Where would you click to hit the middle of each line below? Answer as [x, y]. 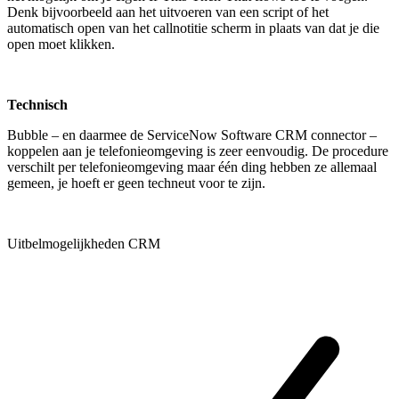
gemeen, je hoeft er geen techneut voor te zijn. [138, 183]
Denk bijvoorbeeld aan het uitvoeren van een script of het [168, 12]
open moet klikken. [61, 44]
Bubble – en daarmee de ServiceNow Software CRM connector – [192, 134]
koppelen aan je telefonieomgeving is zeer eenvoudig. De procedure [198, 151]
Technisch [37, 104]
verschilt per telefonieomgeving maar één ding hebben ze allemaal [192, 167]
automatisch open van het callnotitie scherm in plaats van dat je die [193, 28]
